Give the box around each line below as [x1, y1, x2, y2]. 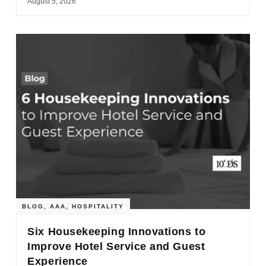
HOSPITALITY [72, 202, 125, 210]
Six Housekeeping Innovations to [27, 225, 206, 237]
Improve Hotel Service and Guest [27, 240, 205, 252]
